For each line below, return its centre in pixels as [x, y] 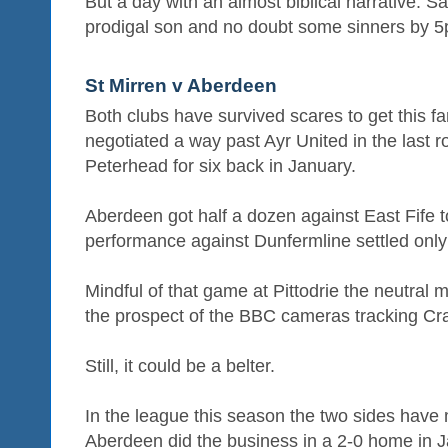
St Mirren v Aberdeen [181, 84]
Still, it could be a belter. [180, 365]
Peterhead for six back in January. [220, 165]
